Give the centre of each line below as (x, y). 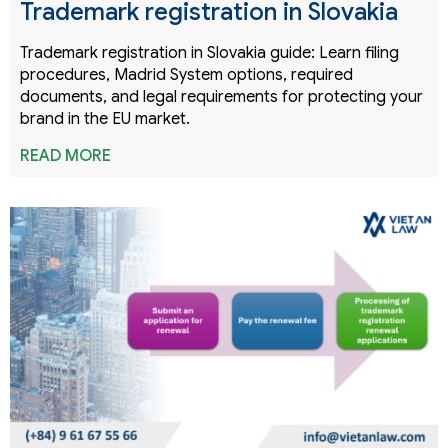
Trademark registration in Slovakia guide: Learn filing (209, 53)
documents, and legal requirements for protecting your (221, 97)
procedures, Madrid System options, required (186, 75)
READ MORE (65, 156)
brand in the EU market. (105, 119)
